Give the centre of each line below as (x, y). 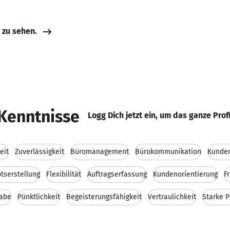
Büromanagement (100, 152)
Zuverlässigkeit (40, 152)
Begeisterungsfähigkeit (104, 197)
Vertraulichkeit (172, 197)
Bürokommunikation (168, 152)
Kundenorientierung (185, 174)
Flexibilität (64, 174)
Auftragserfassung (117, 174)
